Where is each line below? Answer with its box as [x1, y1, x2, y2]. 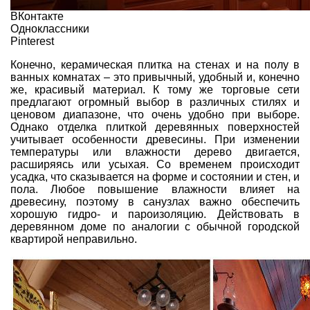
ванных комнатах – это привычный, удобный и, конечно [10, 71, 300, 83]
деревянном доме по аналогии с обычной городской [10, 220, 300, 232]
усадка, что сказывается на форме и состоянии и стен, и [10, 170, 300, 183]
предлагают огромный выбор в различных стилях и [10, 95, 300, 108]
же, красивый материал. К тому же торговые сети [10, 83, 300, 95]
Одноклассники [10, 22, 89, 35]
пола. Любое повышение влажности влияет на [10, 183, 300, 195]
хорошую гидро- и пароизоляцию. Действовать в [10, 208, 300, 220]
